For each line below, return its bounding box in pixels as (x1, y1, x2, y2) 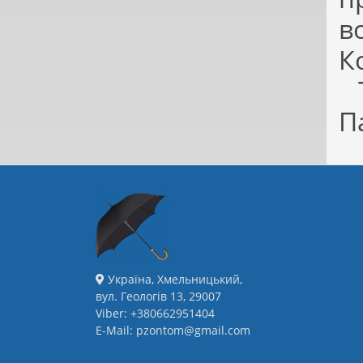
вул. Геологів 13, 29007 (96, 288, 221, 305)
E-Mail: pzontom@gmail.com (96, 322, 250, 339)
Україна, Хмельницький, (105, 271, 242, 288)
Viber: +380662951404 (96, 305, 215, 322)
